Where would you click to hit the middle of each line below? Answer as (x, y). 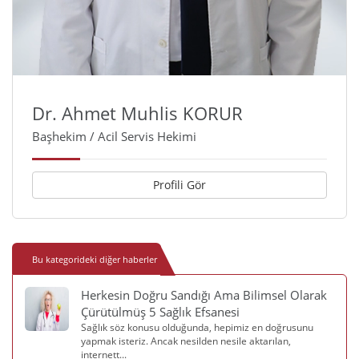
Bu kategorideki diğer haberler (95, 260)
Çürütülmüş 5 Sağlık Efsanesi (160, 312)
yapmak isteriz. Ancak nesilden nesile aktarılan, (186, 341)
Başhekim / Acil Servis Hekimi (114, 137)
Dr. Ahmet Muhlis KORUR (137, 113)
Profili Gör (179, 185)
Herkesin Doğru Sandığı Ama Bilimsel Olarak (204, 295)
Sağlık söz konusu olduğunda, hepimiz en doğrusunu (197, 328)
